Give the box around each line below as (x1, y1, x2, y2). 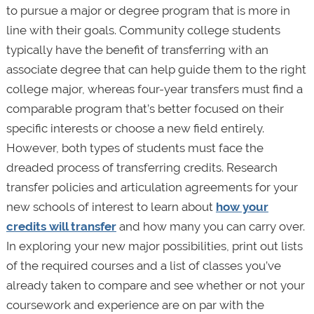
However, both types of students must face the (6, 140, 264, 155)
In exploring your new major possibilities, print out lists (6, 238, 303, 253)
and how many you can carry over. (116, 219, 305, 233)
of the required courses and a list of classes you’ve (6, 258, 281, 273)
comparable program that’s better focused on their (6, 101, 284, 116)
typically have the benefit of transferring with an (6, 42, 268, 57)
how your (215, 199, 268, 214)
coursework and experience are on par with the (6, 297, 264, 312)
